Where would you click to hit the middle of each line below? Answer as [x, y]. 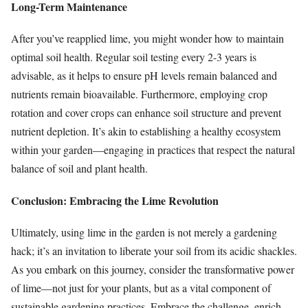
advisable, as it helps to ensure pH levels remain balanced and [144, 76]
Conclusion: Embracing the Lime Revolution [115, 200]
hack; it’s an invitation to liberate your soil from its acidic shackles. [154, 250]
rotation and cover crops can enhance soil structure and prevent [146, 113]
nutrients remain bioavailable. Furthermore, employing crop [139, 94]
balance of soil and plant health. [79, 168]
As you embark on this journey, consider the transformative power [153, 269]
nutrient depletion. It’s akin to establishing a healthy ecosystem [146, 131]
